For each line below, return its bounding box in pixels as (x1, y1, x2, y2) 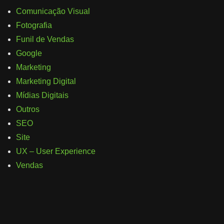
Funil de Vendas (16, 35, 74, 44)
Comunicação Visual (16, 7, 90, 16)
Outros (16, 105, 39, 114)
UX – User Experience (16, 147, 95, 156)
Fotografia (16, 21, 52, 30)
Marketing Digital (16, 77, 76, 86)
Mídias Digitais (16, 91, 68, 100)
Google (16, 49, 42, 58)
